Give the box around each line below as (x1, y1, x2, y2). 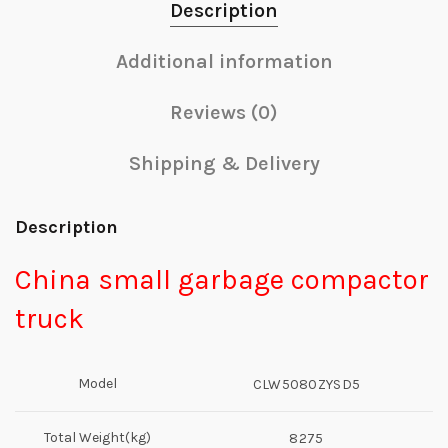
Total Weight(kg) (44, 429, 151, 446)
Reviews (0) (170, 101, 278, 124)
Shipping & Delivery (128, 152, 320, 175)
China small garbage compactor (15, 263, 429, 296)
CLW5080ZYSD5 (252, 376, 361, 393)
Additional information (115, 50, 333, 73)
